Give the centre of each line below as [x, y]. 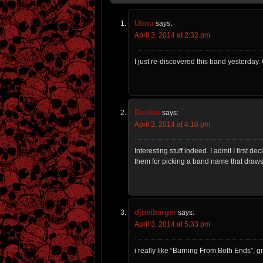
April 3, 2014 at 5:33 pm [172, 225]
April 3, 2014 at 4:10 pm [172, 125]
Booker [147, 113]
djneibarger [155, 213]
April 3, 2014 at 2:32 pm [172, 36]
